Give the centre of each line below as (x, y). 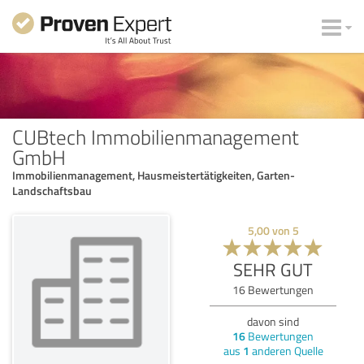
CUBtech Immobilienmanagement (156, 136)
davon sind (273, 321)
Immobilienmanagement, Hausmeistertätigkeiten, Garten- (154, 175)
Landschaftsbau (52, 190)
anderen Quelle (286, 350)
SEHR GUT (273, 269)
